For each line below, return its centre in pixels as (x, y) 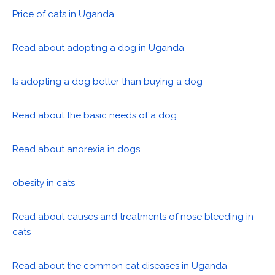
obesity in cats (44, 183)
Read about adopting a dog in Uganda (98, 48)
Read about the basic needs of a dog (95, 116)
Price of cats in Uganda (63, 14)
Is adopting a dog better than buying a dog (107, 82)
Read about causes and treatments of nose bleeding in (133, 217)
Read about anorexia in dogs (76, 149)
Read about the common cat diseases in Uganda (120, 266)
